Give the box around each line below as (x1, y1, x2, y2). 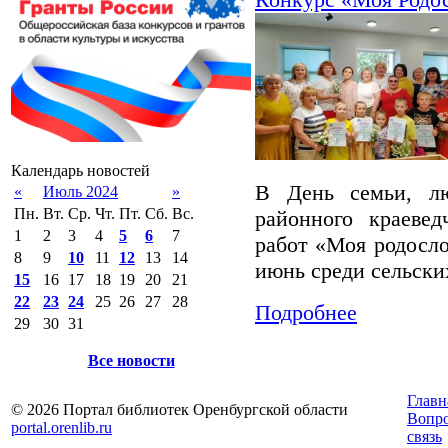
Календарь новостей (11, 161, 150, 179)
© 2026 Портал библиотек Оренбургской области (11, 400, 348, 418)
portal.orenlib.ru (11, 418, 112, 436)
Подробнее (255, 300, 357, 326)
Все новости (87, 351, 175, 369)
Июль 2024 (43, 182, 118, 200)
